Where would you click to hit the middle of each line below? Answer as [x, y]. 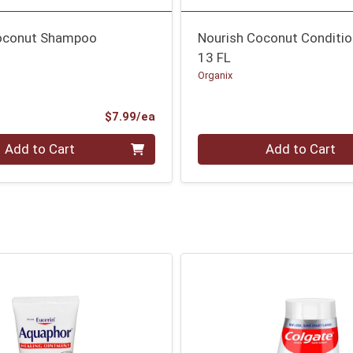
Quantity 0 [229, 142]
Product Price [194, 115]
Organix [216, 76]
